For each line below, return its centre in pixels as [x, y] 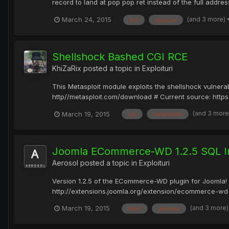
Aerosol [65, 163]
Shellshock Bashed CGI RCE [120, 56]
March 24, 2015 [87, 19]
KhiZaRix [67, 68]
